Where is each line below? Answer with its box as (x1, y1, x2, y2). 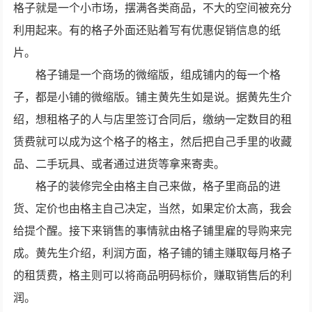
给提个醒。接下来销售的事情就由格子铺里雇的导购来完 (13, 225, 292, 237)
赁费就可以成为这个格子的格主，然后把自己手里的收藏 (13, 136, 292, 148)
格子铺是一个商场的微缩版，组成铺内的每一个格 (36, 69, 281, 81)
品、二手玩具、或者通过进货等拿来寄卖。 (13, 158, 226, 170)
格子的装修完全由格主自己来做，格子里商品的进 (36, 180, 281, 192)
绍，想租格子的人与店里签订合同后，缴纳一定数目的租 (13, 114, 292, 125)
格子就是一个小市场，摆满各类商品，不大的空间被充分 (13, 2, 292, 14)
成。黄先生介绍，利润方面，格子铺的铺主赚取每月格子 (13, 247, 292, 259)
